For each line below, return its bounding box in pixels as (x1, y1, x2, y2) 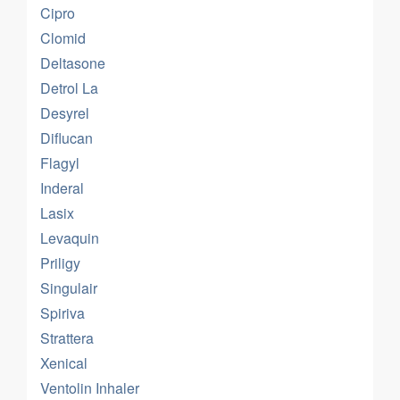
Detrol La (40, 78, 98, 98)
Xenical (40, 353, 87, 373)
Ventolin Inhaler (40, 378, 139, 398)
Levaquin (40, 228, 99, 248)
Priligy (40, 253, 80, 273)
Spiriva (40, 303, 85, 323)
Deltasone (40, 53, 105, 73)
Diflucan (40, 128, 93, 148)
